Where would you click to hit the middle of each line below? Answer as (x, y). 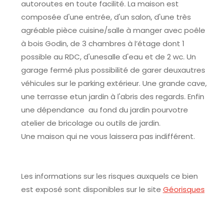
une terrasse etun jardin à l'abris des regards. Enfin (112, 96)
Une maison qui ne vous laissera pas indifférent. (108, 136)
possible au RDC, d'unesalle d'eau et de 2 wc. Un (108, 56)
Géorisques (184, 189)
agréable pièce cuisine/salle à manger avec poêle (113, 30)
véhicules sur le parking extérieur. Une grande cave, (114, 83)
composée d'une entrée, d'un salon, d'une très (106, 17)
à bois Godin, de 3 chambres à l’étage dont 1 (103, 43)
